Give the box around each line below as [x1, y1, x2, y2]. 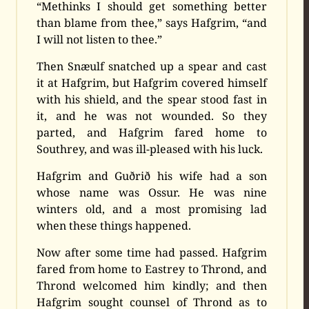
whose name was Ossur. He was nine [37, 185, 267, 201]
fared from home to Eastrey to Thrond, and [37, 261, 267, 277]
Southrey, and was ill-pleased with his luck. [37, 141, 263, 157]
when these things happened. [37, 218, 192, 234]
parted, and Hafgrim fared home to [37, 125, 267, 141]
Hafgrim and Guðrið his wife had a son [37, 168, 267, 184]
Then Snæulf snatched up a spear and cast [37, 59, 267, 74]
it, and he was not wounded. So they [37, 108, 267, 124]
